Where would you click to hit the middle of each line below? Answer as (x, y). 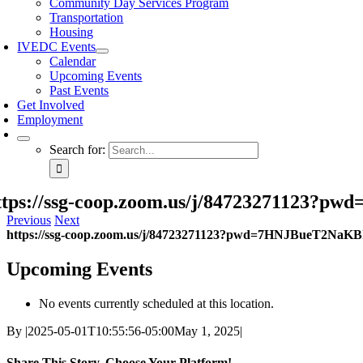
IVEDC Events (57, 47)
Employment (50, 120)
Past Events (79, 90)
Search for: (78, 149)
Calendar (73, 61)
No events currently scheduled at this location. (156, 303)
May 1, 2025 (207, 331)
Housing (72, 32)
